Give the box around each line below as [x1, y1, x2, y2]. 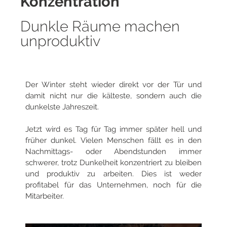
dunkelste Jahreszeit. [25, 102, 99, 111]
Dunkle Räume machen [20, 17, 180, 35]
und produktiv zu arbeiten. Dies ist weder [25, 169, 202, 179]
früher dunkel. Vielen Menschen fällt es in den [25, 136, 202, 145]
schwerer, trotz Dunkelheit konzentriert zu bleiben [25, 158, 202, 168]
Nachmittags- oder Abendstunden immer [25, 147, 202, 157]
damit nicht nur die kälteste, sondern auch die [25, 91, 202, 100]
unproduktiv [20, 32, 100, 50]
